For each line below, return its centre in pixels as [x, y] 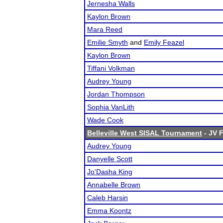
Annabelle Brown [114, 185]
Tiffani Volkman [111, 68]
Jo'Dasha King [110, 172]
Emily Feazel [164, 42]
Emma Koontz [109, 211]
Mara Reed [105, 29]
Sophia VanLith [111, 107]
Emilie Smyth [108, 42]
